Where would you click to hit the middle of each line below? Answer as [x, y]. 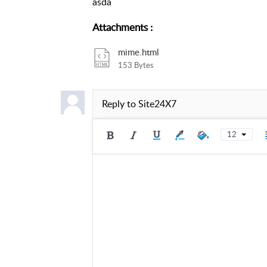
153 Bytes [136, 65]
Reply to [120, 104]
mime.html [138, 52]
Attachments [120, 27]
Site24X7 [157, 104]
